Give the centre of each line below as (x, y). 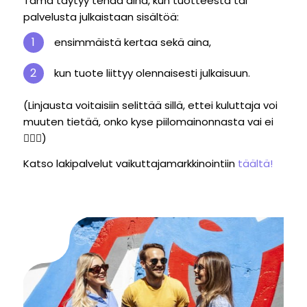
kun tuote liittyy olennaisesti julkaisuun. (152, 73)
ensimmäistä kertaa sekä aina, (132, 42)
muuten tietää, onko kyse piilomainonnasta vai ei (148, 121)
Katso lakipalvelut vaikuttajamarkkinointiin (130, 163)
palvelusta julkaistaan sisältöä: (101, 16)
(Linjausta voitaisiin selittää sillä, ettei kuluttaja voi (150, 105)
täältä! (255, 163)
